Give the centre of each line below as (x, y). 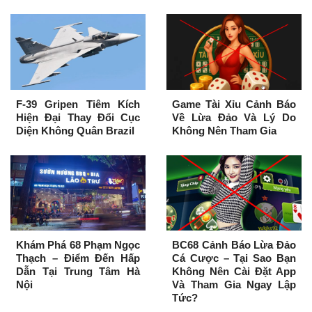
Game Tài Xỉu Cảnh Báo (234, 104)
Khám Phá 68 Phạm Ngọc (78, 245)
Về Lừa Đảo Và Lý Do (234, 117)
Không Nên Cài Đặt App (234, 272)
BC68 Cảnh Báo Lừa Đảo (234, 245)
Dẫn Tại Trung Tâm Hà (78, 272)
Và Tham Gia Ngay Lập (234, 285)
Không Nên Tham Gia (224, 130)
